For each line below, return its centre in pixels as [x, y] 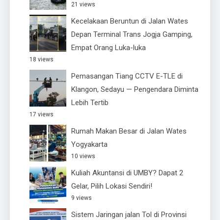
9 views [82, 198]
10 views [83, 156]
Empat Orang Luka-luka [109, 47]
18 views [41, 59]
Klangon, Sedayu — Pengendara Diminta [135, 89]
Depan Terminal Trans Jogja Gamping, [132, 34]
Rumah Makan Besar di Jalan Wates [129, 131]
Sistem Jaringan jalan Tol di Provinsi [129, 214]
